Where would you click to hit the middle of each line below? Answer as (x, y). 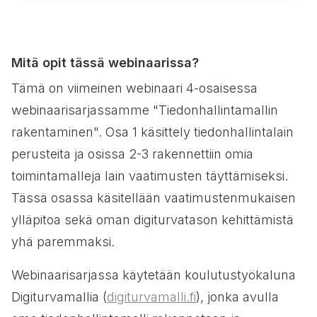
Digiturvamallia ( (59, 297)
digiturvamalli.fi (151, 297)
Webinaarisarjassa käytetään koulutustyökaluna (154, 275)
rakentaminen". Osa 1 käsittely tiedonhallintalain (152, 132)
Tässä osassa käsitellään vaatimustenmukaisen (154, 198)
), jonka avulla (237, 297)
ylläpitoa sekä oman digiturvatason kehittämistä (152, 220)
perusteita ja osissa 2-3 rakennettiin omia (132, 154)
